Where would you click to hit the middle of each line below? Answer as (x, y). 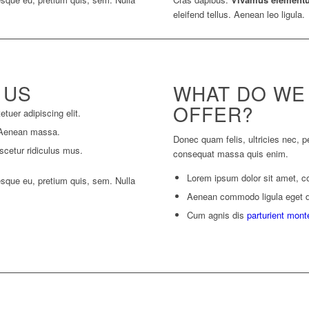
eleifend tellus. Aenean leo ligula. (239, 14)
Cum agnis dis (217, 215)
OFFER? (214, 114)
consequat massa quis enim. (231, 154)
